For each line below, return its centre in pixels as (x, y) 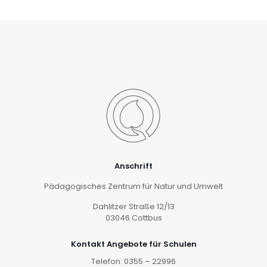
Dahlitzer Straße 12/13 (133, 207)
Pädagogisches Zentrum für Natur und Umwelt (133, 186)
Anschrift (133, 166)
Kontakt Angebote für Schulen (133, 244)
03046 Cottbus (133, 218)
